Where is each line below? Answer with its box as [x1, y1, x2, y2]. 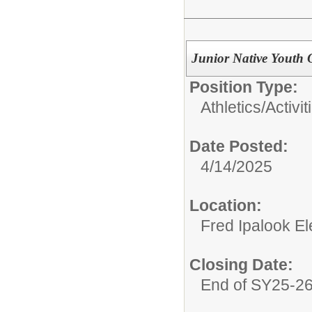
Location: [189, 196, 262, 214]
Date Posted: [189, 137, 288, 155]
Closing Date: [189, 256, 293, 274]
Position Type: [189, 78, 298, 96]
